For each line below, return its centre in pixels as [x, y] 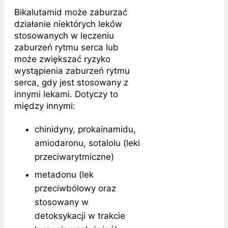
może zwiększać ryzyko [62, 59]
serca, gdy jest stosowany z [71, 82]
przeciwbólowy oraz [75, 188]
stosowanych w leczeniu [64, 35]
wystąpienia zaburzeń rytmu [72, 70]
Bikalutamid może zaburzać [71, 12]
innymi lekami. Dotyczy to [66, 94]
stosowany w [62, 202]
